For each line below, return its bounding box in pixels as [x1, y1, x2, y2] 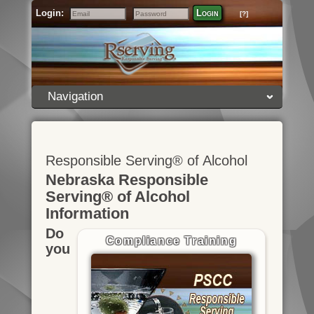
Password [130, 17, 170, 27]
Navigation [47, 90, 103, 103]
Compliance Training [105, 234, 238, 247]
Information [45, 205, 129, 222]
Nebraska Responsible [45, 171, 208, 189]
